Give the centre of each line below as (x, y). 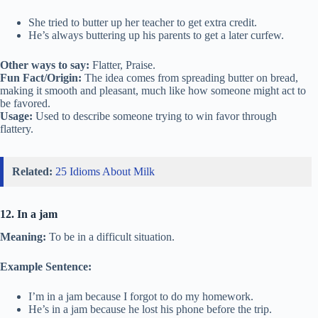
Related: (32, 171)
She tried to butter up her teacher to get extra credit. (143, 22)
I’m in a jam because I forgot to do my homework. (141, 297)
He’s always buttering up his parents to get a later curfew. (156, 35)
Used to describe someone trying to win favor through (155, 116)
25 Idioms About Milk (105, 171)
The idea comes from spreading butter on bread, (190, 77)
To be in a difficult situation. (110, 237)
